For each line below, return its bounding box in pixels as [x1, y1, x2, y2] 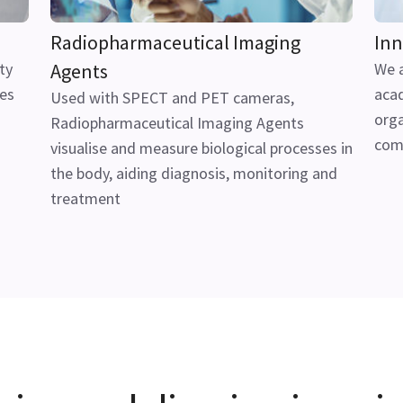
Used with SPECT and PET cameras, [50, 87, 294, 108]
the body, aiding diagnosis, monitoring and [50, 163, 337, 184]
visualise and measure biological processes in [50, 138, 353, 158]
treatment [50, 188, 121, 209]
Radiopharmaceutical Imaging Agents [50, 112, 304, 133]
